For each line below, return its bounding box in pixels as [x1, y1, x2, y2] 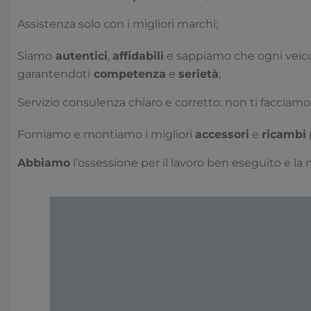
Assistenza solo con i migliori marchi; [17, 17, 218, 31]
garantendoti [17, 67, 90, 81]
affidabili [112, 49, 164, 63]
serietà [178, 67, 219, 81]
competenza [90, 67, 166, 81]
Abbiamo [17, 156, 70, 170]
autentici [52, 49, 108, 63]
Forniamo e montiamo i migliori [17, 128, 195, 142]
